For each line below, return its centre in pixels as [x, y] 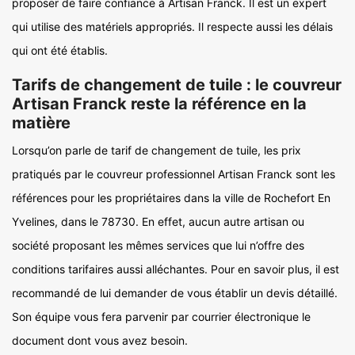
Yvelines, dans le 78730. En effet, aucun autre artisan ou [158, 221]
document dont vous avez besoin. [100, 340]
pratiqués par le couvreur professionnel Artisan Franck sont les [174, 174]
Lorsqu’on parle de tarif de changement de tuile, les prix [157, 150]
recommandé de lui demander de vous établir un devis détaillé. [175, 293]
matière [41, 123]
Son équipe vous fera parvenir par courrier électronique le [161, 317]
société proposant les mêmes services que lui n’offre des [158, 245]
